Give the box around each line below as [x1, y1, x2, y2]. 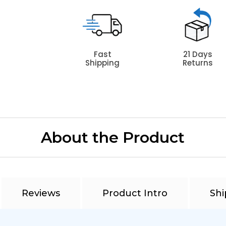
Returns [182, 58, 213, 68]
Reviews [21, 188, 60, 199]
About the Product [41, 128, 185, 147]
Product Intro [102, 188, 167, 199]
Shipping [85, 58, 120, 68]
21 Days [183, 49, 212, 60]
